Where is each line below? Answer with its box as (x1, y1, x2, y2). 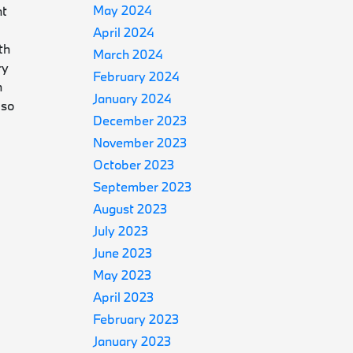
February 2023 (93, 310, 180, 327)
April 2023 (93, 288, 154, 305)
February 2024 (93, 68, 180, 84)
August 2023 (93, 200, 168, 217)
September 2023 (93, 178, 192, 195)
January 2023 (93, 333, 172, 349)
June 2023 (93, 244, 153, 261)
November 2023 (93, 134, 188, 150)
